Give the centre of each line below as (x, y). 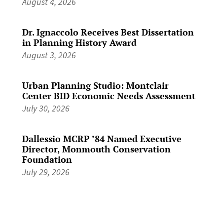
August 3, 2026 (49, 55)
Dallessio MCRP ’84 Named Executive (102, 138)
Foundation (47, 159)
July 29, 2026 (46, 172)
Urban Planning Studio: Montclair (95, 85)
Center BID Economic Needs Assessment (109, 95)
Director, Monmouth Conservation (96, 149)
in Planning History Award (79, 42)
